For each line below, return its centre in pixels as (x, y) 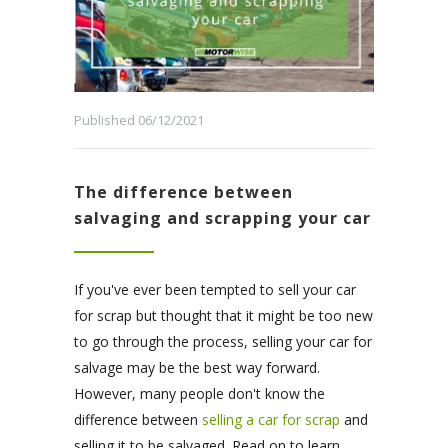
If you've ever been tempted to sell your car (215, 290)
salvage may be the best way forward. (197, 368)
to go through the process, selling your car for (223, 342)
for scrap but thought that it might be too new (223, 316)
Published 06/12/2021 (139, 120)
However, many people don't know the (199, 394)
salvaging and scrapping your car (222, 218)
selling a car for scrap (271, 420)
